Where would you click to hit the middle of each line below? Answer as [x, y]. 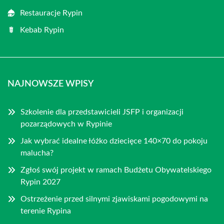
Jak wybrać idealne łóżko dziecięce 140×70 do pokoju [114, 141]
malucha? [37, 153]
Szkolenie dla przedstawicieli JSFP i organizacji [102, 112]
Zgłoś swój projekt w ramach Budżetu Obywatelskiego [116, 170]
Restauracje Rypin [51, 13]
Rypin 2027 [40, 182]
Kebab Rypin [42, 30]
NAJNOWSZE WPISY [50, 84]
